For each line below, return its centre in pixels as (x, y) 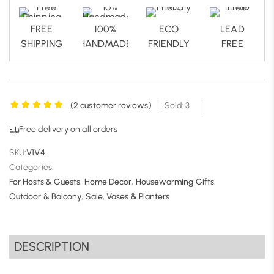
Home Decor (108, 182)
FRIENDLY (169, 44)
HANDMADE (105, 44)
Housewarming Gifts (175, 182)
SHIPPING (42, 44)
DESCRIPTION (52, 247)
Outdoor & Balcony (46, 197)
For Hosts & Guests (45, 182)
